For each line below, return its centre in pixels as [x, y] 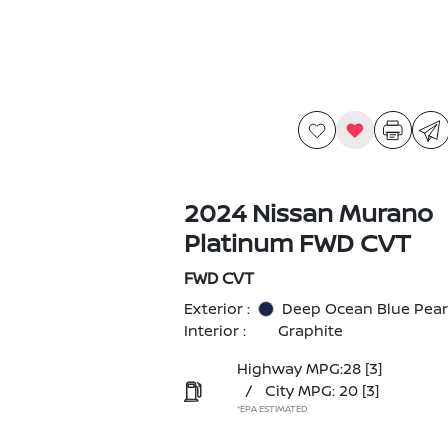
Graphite [310, 330]
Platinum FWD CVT [297, 242]
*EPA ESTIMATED [271, 408]
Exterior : [216, 308]
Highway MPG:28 [298, 368]
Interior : [214, 330]
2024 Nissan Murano [308, 212]
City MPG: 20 [311, 390]
